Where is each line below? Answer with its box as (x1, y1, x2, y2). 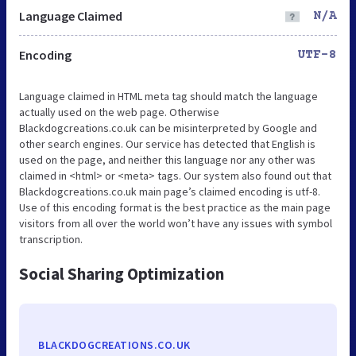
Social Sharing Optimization (19, 262, 224, 284)
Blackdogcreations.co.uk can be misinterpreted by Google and (19, 120, 317, 135)
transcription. (19, 231, 83, 246)
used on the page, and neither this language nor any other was (19, 152, 315, 167)
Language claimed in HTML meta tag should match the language (19, 88, 318, 103)
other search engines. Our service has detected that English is (19, 136, 315, 151)
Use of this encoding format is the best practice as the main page (19, 199, 331, 215)
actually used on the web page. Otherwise (19, 104, 219, 119)
